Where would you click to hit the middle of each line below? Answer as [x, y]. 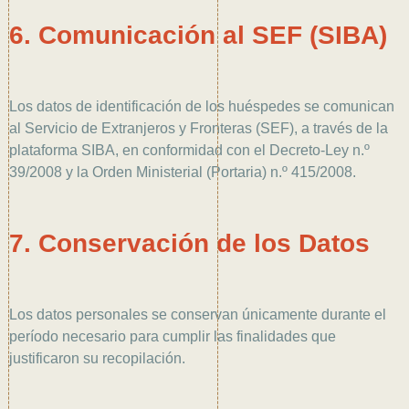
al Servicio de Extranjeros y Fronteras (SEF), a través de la [199, 128]
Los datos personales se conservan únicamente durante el [198, 314]
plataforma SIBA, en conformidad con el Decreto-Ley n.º [189, 150]
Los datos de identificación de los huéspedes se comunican [202, 106]
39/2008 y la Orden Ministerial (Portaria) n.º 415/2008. [183, 172]
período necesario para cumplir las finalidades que [173, 336]
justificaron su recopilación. [97, 358]
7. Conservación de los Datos [189, 243]
